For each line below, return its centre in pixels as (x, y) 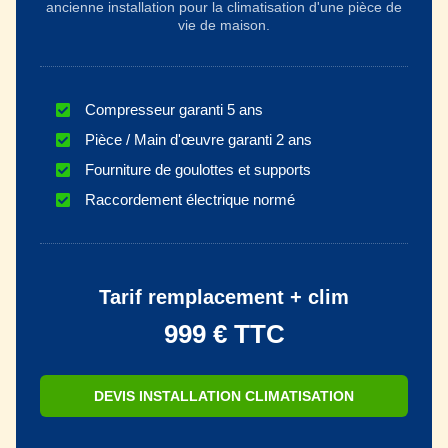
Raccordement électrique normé (190, 200)
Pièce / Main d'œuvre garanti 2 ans (198, 140)
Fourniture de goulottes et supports (198, 170)
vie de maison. (224, 25)
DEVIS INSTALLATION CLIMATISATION (224, 396)
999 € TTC (224, 334)
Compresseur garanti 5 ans (174, 110)
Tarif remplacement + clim (224, 297)
